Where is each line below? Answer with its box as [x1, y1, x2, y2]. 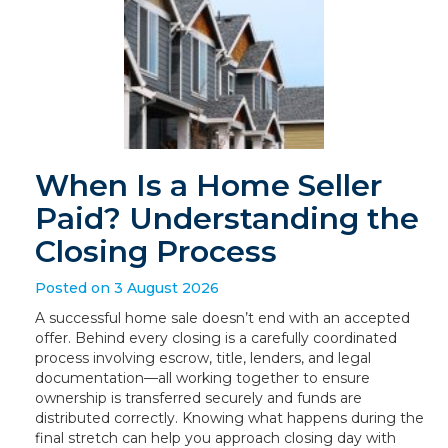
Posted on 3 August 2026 [35, 279, 219, 297]
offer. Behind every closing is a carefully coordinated [35, 329, 397, 347]
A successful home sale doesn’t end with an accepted [35, 309, 410, 327]
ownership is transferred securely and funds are [35, 389, 362, 407]
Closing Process [35, 233, 277, 270]
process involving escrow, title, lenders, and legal [35, 349, 371, 367]
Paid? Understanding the [35, 200, 419, 237]
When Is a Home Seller [35, 167, 382, 204]
